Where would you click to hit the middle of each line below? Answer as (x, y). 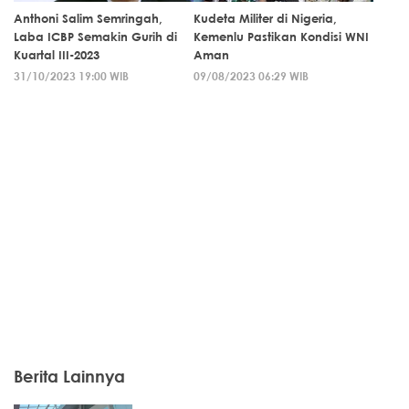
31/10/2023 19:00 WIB (71, 76)
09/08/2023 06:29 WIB (251, 76)
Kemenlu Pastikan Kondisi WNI (281, 37)
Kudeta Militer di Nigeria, (265, 19)
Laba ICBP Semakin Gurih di (95, 37)
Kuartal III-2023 (57, 55)
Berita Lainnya (69, 377)
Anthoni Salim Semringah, (88, 19)
